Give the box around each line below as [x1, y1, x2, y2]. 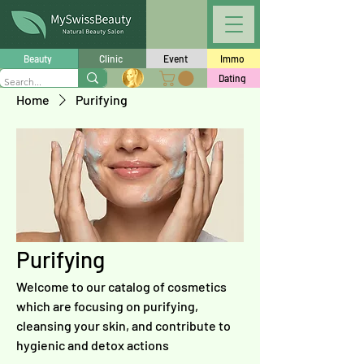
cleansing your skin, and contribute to [16, 318, 231, 334]
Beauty [24, 53, 52, 64]
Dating [218, 72, 246, 84]
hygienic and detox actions [16, 337, 169, 353]
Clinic [98, 53, 123, 64]
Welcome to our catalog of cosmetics [16, 279, 227, 295]
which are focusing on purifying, [16, 298, 198, 314]
